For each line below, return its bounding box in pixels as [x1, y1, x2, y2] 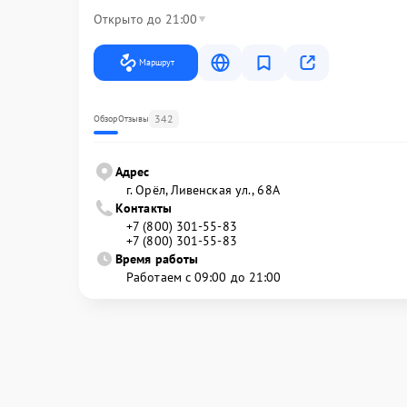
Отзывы [117, 112, 150, 124]
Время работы [115, 250, 199, 267]
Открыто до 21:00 [94, 10, 198, 27]
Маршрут [139, 55, 174, 68]
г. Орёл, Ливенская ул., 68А [126, 181, 280, 198]
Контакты [115, 199, 172, 216]
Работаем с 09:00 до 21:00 [126, 268, 282, 285]
